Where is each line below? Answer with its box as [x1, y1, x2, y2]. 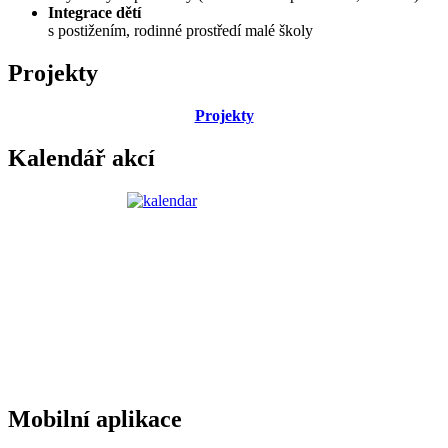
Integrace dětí [48, 4, 141, 22]
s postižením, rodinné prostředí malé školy [48, 22, 313, 40]
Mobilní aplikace [8, 405, 182, 432]
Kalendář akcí [8, 144, 155, 171]
